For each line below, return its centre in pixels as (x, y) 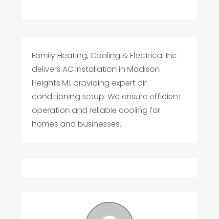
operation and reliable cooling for (96, 110)
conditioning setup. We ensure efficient (106, 97)
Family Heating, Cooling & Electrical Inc (104, 56)
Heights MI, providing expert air (89, 83)
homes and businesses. (76, 124)
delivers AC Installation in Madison (96, 69)
